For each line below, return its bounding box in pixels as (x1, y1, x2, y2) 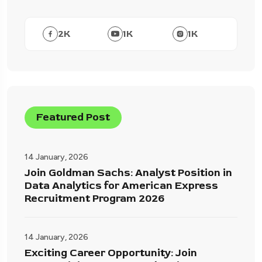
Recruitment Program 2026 (25, 191, 164, 205)
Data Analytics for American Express (25, 178, 218, 192)
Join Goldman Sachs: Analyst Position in (25, 166, 232, 180)
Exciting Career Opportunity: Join (25, 246, 197, 260)
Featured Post (36, 110, 110, 124)
